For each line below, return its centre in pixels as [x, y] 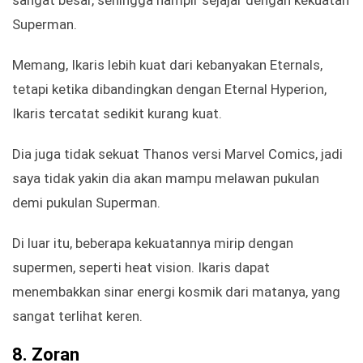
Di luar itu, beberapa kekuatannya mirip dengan [153, 243]
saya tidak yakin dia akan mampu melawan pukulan [166, 179]
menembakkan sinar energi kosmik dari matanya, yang [176, 292]
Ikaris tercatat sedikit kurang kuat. [117, 114]
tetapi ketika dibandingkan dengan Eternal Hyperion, [169, 90]
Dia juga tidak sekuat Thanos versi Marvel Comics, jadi [177, 154]
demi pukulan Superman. [86, 203]
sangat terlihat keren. [77, 316]
